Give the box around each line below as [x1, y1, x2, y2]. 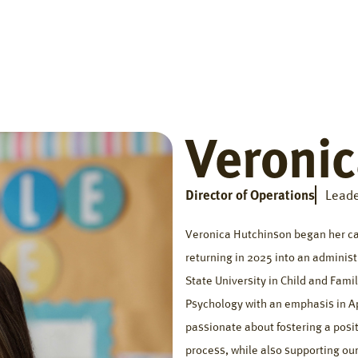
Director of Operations [185, 187, 315, 204]
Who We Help [216, 26, 284, 41]
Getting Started [108, 26, 186, 41]
